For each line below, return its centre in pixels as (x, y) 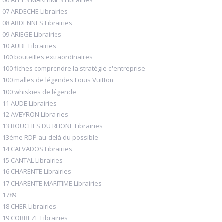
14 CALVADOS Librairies (37, 149)
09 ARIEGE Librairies (32, 34)
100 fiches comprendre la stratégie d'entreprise (74, 69)
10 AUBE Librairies (29, 46)
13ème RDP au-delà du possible (50, 138)
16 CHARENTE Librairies (37, 172)
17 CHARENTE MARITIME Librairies (52, 183)
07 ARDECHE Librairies (35, 11)
